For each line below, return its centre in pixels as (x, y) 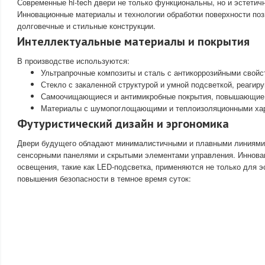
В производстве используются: (73, 60)
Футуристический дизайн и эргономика (123, 123)
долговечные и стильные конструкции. (86, 25)
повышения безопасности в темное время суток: (104, 178)
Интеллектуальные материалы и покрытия (133, 41)
